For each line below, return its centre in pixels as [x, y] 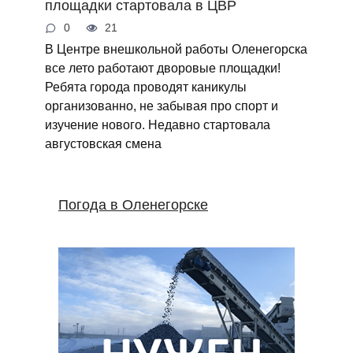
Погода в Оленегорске [133, 205]
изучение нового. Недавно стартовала [157, 125]
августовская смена [103, 144]
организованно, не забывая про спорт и [161, 106]
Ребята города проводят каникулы [145, 87]
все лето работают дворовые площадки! [162, 68]
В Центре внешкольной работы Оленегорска [176, 49]
